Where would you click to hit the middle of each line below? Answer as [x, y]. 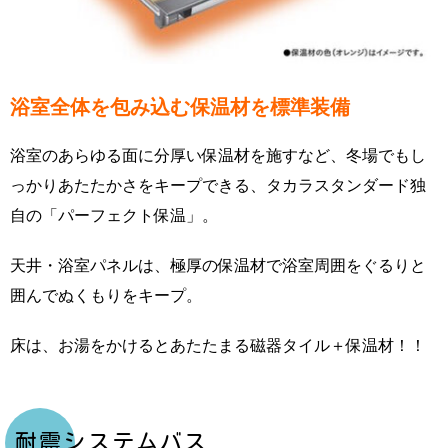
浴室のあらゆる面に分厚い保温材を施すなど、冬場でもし [218, 154]
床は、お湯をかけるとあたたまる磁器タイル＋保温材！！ [218, 344]
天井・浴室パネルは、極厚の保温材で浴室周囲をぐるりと [218, 264]
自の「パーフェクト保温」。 [114, 214]
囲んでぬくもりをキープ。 [106, 294]
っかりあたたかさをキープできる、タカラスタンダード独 [218, 184]
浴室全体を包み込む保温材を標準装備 [180, 106]
